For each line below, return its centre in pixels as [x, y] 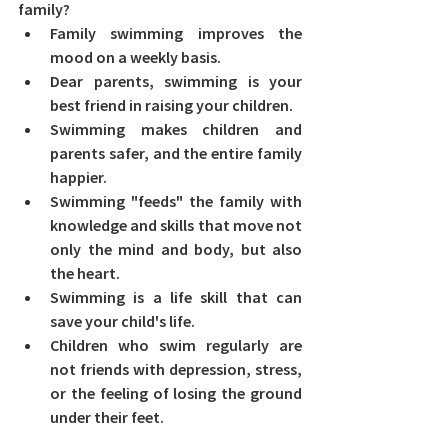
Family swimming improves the [176, 33]
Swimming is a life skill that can [176, 297]
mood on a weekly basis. [135, 57]
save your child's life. [122, 321]
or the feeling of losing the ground [176, 393]
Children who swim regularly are [176, 345]
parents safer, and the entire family [176, 153]
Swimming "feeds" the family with [176, 201]
